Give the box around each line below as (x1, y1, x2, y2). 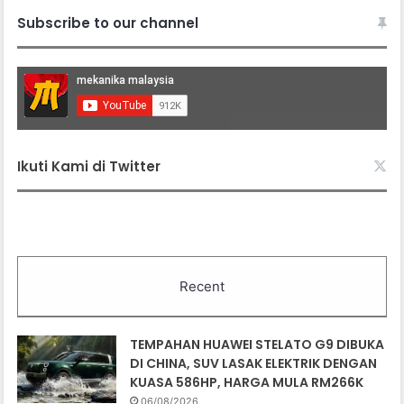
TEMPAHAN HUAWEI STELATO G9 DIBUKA (130, 335, 385, 354)
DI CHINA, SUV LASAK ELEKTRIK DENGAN (130, 354, 378, 373)
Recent (179, 278, 225, 296)
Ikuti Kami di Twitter (17, 157, 161, 177)
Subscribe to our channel (17, 14, 199, 33)
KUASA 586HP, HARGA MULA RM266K (130, 373, 364, 392)
